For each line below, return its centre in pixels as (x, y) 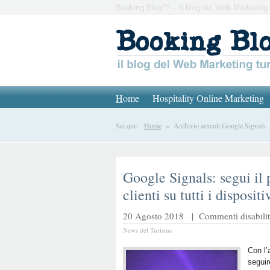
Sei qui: (130, 125)
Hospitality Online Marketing (208, 98)
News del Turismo (148, 230)
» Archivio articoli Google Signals (214, 125)
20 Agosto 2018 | (161, 216)
